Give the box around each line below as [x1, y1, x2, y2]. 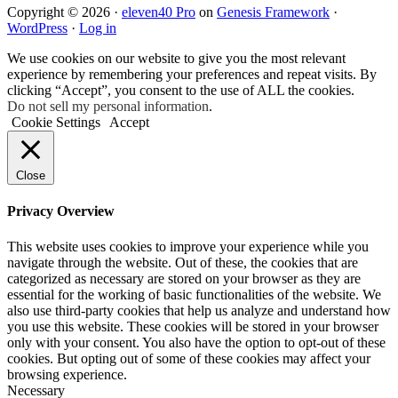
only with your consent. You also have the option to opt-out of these [7, 334, 386, 350]
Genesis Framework [217, 4, 330, 20]
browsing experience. [7, 366, 127, 382]
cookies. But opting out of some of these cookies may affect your [7, 350, 370, 366]
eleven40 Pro [122, 4, 195, 20]
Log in [79, 20, 116, 36]
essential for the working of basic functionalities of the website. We [7, 286, 381, 302]
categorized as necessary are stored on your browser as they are [7, 270, 361, 286]
